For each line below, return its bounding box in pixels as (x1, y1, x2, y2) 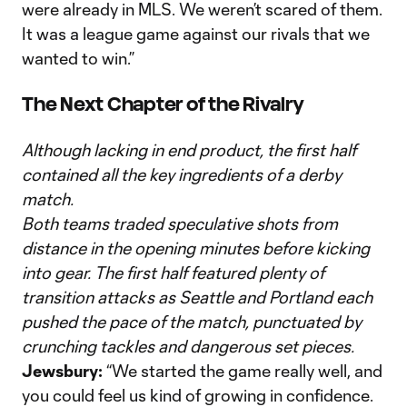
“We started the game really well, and (106, 361, 382, 381)
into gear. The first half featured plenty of (22, 263, 324, 283)
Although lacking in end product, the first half (22, 140, 356, 160)
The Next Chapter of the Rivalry (22, 94, 304, 114)
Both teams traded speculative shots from (22, 213, 338, 233)
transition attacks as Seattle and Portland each (22, 287, 372, 307)
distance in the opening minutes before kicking (22, 238, 370, 258)
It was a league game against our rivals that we (22, 24, 370, 44)
